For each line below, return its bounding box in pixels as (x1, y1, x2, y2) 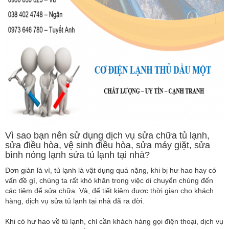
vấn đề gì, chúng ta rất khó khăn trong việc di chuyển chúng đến (5, 176, 213, 185)
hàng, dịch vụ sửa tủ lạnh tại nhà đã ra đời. (5, 196, 144, 205)
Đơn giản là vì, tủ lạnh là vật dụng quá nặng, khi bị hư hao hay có (5, 166, 216, 174)
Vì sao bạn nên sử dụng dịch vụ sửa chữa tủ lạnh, (5, 130, 210, 141)
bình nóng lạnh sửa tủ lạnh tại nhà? (5, 149, 150, 160)
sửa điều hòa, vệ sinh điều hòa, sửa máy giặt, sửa (5, 140, 210, 150)
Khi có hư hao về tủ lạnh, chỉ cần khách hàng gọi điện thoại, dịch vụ (5, 217, 223, 225)
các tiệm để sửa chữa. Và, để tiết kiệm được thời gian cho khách (5, 186, 214, 195)
